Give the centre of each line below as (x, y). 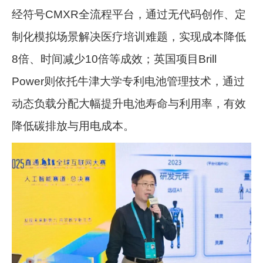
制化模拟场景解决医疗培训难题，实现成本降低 (129, 36)
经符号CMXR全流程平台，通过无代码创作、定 (129, 14)
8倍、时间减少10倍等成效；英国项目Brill (114, 59)
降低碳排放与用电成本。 (73, 126)
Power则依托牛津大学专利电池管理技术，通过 (129, 81)
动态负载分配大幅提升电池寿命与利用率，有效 (129, 103)
